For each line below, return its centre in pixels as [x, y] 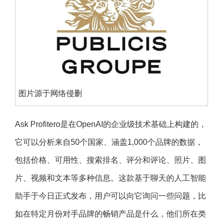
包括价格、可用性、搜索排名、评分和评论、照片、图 [111, 160]
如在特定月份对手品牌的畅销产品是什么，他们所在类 [111, 214]
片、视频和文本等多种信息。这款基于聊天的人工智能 [111, 178]
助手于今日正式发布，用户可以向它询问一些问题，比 [111, 196]
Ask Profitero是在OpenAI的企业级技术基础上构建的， [111, 124]
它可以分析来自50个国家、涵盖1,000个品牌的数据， [109, 142]
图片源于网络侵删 [51, 93]
